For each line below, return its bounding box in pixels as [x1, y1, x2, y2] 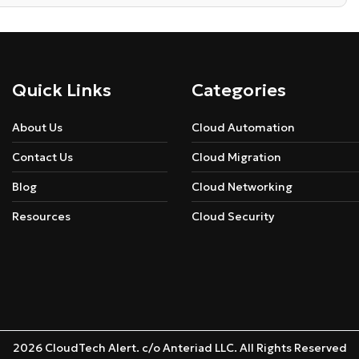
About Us [12, 120, 63, 135]
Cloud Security [192, 209, 274, 224]
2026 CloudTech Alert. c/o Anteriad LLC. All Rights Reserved [12, 341, 347, 356]
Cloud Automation [192, 120, 295, 135]
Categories [192, 79, 286, 102]
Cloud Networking [192, 179, 292, 195]
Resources [12, 209, 71, 224]
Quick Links [12, 79, 111, 102]
